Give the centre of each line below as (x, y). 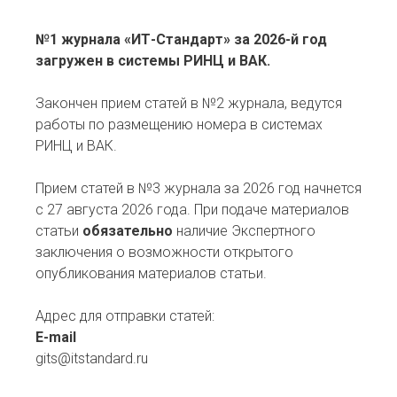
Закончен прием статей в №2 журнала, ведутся (189, 103)
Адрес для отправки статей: (125, 316)
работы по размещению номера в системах (179, 125)
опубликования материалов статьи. (151, 273)
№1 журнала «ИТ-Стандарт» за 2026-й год (181, 39)
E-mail (56, 337)
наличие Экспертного (244, 231)
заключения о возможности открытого (164, 252)
